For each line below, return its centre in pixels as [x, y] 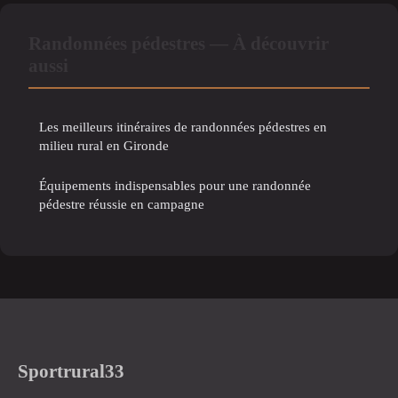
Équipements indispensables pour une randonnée [175, 186]
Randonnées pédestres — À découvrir [179, 44]
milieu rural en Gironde [104, 146]
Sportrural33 [71, 371]
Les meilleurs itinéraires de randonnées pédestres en [183, 127]
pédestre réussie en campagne [122, 204]
